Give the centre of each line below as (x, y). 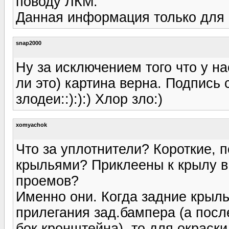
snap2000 (29, 43)
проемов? (47, 181)
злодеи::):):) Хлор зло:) (89, 99)
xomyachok (31, 124)
